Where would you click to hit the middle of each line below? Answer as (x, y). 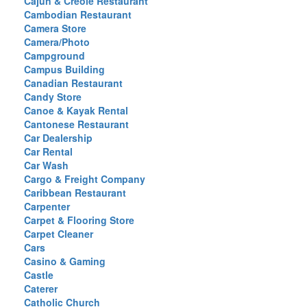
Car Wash (46, 165)
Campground (54, 56)
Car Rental (48, 151)
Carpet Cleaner (59, 234)
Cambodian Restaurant (78, 14)
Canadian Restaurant (73, 83)
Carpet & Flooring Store (79, 220)
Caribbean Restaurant (75, 193)
